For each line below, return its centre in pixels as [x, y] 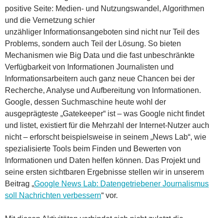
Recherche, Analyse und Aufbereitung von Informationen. [103, 90]
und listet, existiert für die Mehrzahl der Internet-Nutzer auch [107, 125]
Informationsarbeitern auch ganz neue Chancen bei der [100, 78]
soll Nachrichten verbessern [53, 195]
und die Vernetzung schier [50, 20]
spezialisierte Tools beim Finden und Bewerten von [93, 148]
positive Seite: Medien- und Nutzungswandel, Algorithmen [105, 8]
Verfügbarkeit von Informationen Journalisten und [89, 67]
